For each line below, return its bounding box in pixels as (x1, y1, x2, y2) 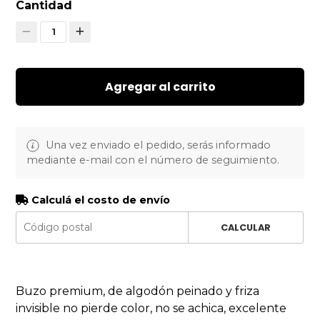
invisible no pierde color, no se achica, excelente (16, 301, 287, 315)
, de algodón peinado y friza (103, 284, 260, 298)
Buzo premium (16, 284, 104, 298)
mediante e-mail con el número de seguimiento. (26, 153, 280, 166)
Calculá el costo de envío (29, 193, 171, 206)
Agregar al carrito (104, 78, 216, 95)
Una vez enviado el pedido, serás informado (43, 138, 271, 151)
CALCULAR (220, 221, 271, 234)
